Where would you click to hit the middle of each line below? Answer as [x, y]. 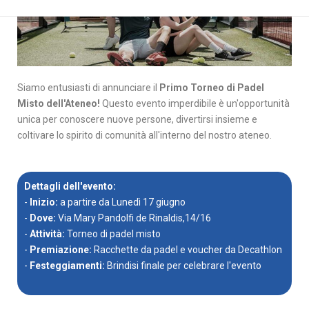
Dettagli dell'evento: [70, 186]
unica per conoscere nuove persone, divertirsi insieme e [137, 119]
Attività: [47, 233]
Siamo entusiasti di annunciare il [88, 87]
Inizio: [45, 202]
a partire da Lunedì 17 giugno [123, 202]
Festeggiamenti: [67, 265]
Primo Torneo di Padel [212, 87]
